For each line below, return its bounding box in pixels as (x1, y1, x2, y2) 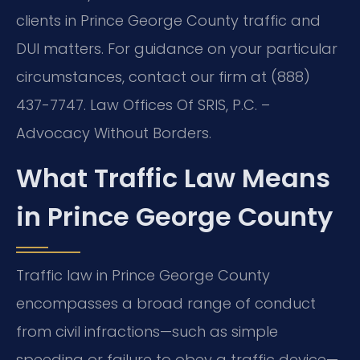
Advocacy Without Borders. (16, 123, 211, 144)
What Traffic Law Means (16, 159, 330, 196)
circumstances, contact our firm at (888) (16, 67, 310, 88)
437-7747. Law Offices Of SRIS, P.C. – (16, 95, 270, 116)
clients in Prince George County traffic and (16, 10, 321, 31)
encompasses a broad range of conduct (16, 292, 316, 313)
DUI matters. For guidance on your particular (16, 39, 337, 59)
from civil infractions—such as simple (16, 321, 278, 342)
